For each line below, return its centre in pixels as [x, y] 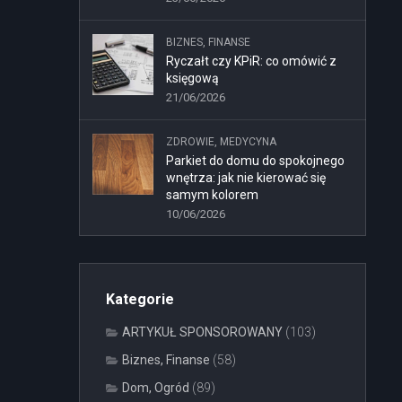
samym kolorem [212, 195]
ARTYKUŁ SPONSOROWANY [202, 332]
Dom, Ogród [156, 388]
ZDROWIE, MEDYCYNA [221, 142]
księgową [192, 78]
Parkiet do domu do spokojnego [255, 161]
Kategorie [140, 299]
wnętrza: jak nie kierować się [246, 178]
